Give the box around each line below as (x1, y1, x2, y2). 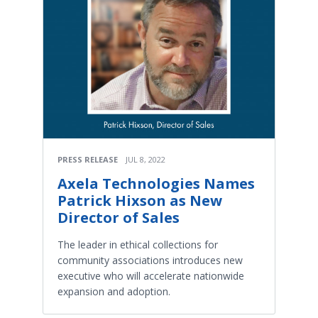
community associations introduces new (57, 253, 243, 267)
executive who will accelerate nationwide (57, 269, 244, 283)
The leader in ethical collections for (57, 238, 218, 251)
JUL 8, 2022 (126, 154, 165, 165)
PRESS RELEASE (57, 154, 118, 165)
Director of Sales (57, 208, 180, 227)
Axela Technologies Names (57, 174, 255, 193)
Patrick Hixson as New (57, 191, 222, 210)
